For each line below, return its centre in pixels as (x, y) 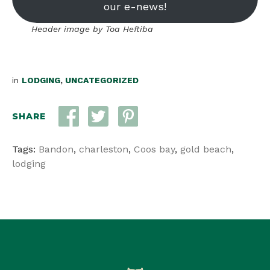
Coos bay (154, 149)
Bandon (56, 149)
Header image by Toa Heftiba (92, 29)
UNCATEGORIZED (102, 80)
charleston (104, 149)
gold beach (206, 149)
